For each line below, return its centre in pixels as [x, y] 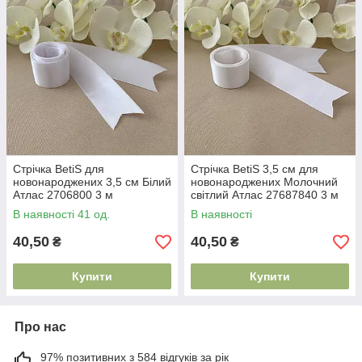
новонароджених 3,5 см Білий [92, 182]
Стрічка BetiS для [59, 169]
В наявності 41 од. [61, 214]
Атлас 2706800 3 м [63, 195]
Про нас [40, 327]
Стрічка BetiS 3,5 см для [255, 169]
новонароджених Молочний [264, 182]
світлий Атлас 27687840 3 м [265, 195]
